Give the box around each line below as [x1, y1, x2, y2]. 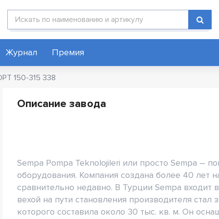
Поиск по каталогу [7, 10, 72, 20]
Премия [52, 47, 84, 58]
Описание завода [17, 97, 106, 110]
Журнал [5, 47, 37, 58]
